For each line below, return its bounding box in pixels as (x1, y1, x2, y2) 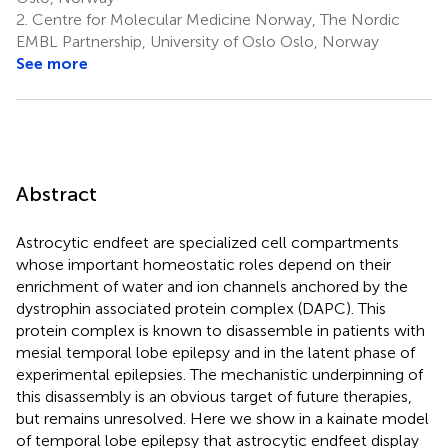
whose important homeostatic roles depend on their (16, 254, 391, 274)
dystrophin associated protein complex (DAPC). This (16, 298, 386, 318)
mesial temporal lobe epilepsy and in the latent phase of (16, 342, 415, 362)
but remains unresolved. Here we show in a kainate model (16, 408, 429, 428)
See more (16, 53, 88, 73)
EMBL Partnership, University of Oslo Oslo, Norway (16, 31, 379, 51)
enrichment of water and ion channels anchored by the (16, 276, 408, 296)
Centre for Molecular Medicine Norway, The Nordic (28, 9, 400, 29)
